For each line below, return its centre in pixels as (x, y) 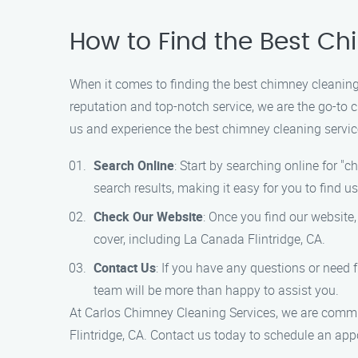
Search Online (134, 165)
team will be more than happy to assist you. (216, 290)
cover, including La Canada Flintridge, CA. (209, 239)
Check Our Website (148, 217)
